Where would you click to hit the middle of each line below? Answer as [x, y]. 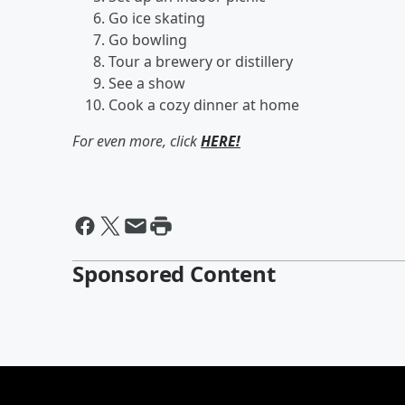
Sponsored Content [174, 273]
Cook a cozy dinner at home [204, 105]
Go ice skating [157, 18]
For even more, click [137, 141]
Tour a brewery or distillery [201, 61]
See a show [147, 83]
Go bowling [148, 40]
